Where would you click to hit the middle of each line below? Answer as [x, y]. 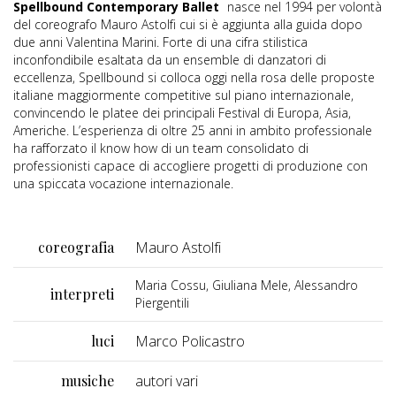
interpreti [82, 294]
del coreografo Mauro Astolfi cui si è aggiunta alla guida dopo [188, 25]
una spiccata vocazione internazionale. [123, 184]
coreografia [76, 247]
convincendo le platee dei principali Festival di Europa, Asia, [182, 113]
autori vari [167, 381]
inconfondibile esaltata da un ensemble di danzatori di [170, 60]
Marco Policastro [190, 342]
